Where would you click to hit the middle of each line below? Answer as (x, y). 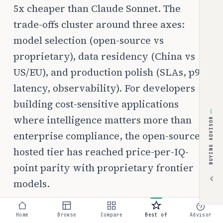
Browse (67, 215)
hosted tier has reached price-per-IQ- (101, 152)
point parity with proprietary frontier (104, 168)
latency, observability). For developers (104, 88)
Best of (156, 215)
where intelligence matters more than (103, 120)
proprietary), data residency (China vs (104, 56)
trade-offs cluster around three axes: (99, 24)
